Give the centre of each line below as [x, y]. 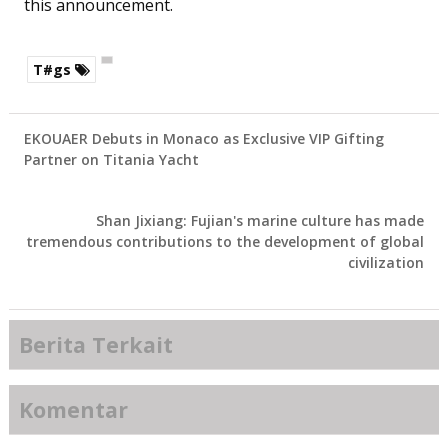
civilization [386, 263]
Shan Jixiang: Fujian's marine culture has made [260, 221]
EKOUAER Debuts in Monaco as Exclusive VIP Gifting [203, 139]
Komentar [73, 410]
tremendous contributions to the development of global [225, 242]
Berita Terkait [95, 345]
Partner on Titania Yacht [111, 160]
